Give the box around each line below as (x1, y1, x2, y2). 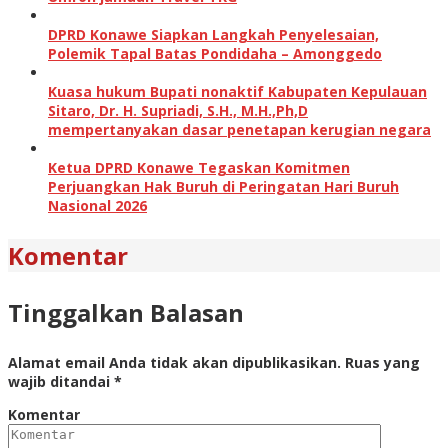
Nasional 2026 (48, 195, 147, 215)
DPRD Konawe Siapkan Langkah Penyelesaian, (48, 24, 379, 44)
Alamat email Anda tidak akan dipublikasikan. (8, 352, 341, 372)
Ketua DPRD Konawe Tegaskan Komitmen (48, 157, 350, 177)
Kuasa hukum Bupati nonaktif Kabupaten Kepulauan (48, 81, 427, 101)
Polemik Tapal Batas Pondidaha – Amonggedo (48, 43, 382, 63)
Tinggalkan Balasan (8, 295, 244, 329)
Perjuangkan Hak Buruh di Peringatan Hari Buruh (48, 176, 399, 196)
